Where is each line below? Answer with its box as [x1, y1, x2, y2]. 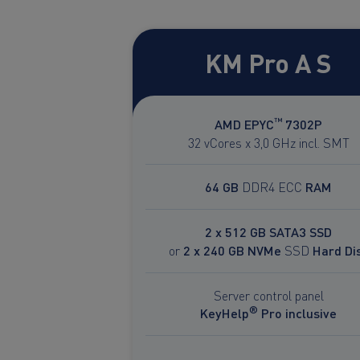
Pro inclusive [258, 303, 337, 322]
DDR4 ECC [239, 177, 305, 195]
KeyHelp [200, 303, 249, 322]
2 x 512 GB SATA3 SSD [205, 222, 332, 241]
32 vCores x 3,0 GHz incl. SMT [187, 133, 350, 151]
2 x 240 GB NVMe [182, 240, 281, 260]
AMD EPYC [215, 114, 274, 133]
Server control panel [213, 285, 324, 304]
